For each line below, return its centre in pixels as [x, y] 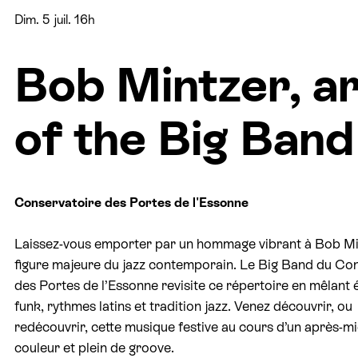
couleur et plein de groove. [94, 347]
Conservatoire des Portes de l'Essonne [131, 203]
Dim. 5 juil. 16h [55, 19]
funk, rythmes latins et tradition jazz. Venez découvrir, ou [183, 306]
